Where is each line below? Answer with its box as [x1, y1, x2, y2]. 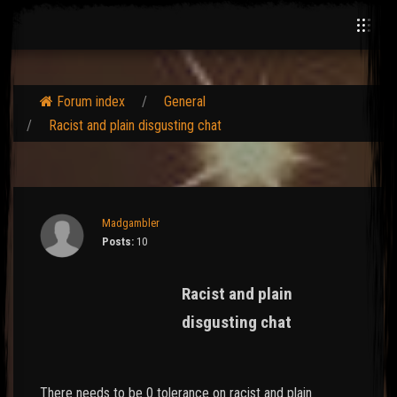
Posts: [102, 235, 134, 248]
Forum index [57, 93, 125, 110]
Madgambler [102, 216, 160, 230]
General [164, 93, 206, 110]
